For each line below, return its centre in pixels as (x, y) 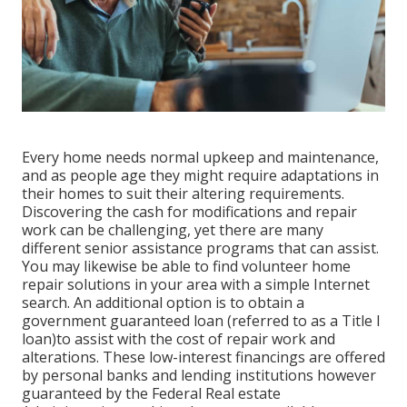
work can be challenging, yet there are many (173, 229)
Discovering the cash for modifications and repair (189, 211)
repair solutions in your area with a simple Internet (196, 284)
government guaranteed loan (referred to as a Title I (201, 320)
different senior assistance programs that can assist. (200, 248)
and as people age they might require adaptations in (200, 175)
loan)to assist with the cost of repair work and (179, 338)
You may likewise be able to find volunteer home (186, 266)
